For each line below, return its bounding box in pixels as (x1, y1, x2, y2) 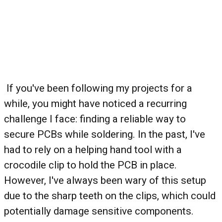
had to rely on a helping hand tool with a (4, 144, 182, 156)
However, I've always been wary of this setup (4, 174, 206, 187)
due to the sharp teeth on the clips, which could (4, 190, 216, 202)
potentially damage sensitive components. (4, 205, 194, 218)
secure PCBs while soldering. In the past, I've (4, 128, 205, 141)
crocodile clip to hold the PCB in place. (4, 159, 177, 171)
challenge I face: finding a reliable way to (4, 113, 186, 125)
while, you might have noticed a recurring (4, 98, 187, 110)
